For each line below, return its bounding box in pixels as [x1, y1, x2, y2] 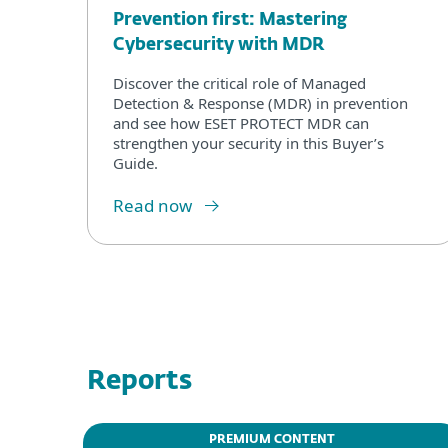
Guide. [113, 152, 158, 173]
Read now [113, 193, 192, 217]
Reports [87, 368, 192, 395]
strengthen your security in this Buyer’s [113, 132, 384, 153]
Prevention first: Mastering [113, 11, 347, 29]
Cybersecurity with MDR [113, 36, 325, 54]
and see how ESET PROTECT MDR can [113, 112, 369, 133]
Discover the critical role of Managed [113, 72, 366, 93]
